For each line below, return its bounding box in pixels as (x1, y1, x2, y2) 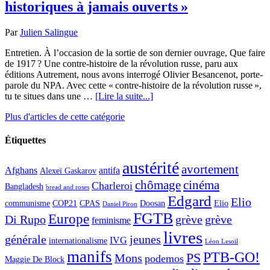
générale (5, 233, 46, 246)
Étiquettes (5, 135, 46, 146)
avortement (181, 162, 239, 177)
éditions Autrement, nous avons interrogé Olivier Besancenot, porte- (5, 69, 263, 80)
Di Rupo (5, 213, 46, 227)
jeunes (130, 233, 161, 246)
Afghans (5, 165, 37, 177)
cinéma (183, 178, 219, 193)
